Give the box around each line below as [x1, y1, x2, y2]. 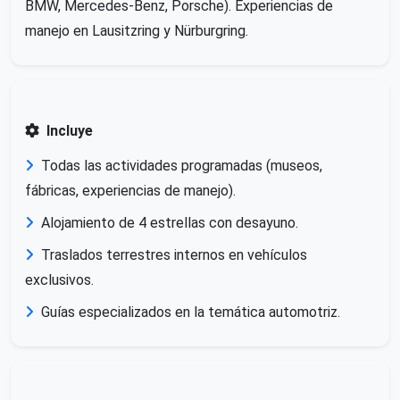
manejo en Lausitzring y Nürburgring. [25, 21, 248, 39]
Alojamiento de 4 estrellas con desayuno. [41, 213, 298, 231]
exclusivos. [25, 271, 94, 288]
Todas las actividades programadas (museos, [41, 156, 322, 174]
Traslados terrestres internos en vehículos [41, 246, 307, 263]
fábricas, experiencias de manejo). [25, 181, 236, 199]
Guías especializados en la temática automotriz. [41, 303, 340, 321]
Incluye [46, 121, 93, 139]
